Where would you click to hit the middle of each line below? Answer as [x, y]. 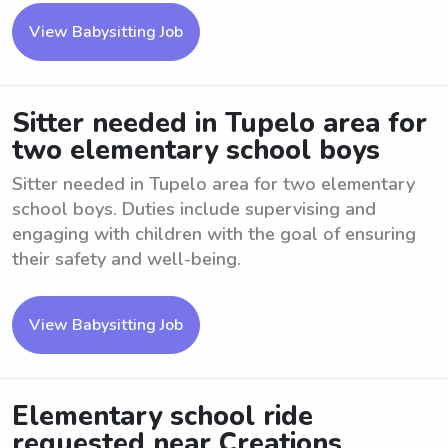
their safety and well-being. [126, 259]
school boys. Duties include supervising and [194, 209]
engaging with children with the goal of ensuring [214, 234]
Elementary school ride [162, 416]
